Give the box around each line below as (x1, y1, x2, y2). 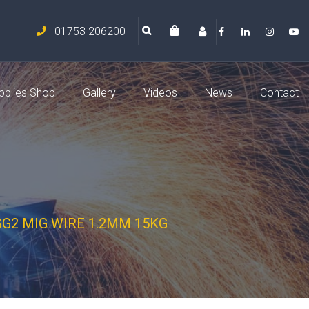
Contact (260, 86, 299, 99)
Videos (143, 86, 177, 99)
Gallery (83, 86, 116, 99)
